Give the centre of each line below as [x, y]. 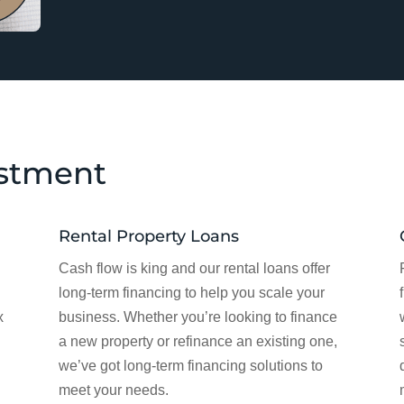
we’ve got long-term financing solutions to [190, 365]
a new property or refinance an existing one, [197, 341]
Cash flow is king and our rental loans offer [194, 268]
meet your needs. [113, 390]
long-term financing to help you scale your [191, 292]
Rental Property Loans [148, 236]
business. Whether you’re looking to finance [197, 317]
